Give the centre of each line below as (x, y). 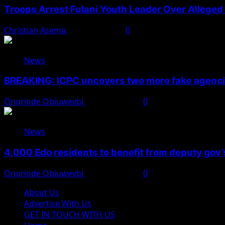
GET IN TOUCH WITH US (70, 214)
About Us (42, 192)
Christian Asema (36, 30)
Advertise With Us (58, 203)
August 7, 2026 (97, 30)
